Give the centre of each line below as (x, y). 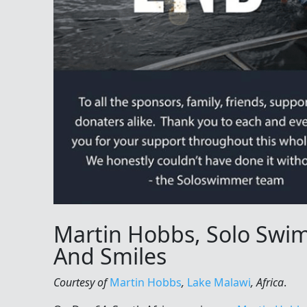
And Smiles (110, 256)
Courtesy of (82, 283)
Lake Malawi (219, 283)
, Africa (267, 283)
